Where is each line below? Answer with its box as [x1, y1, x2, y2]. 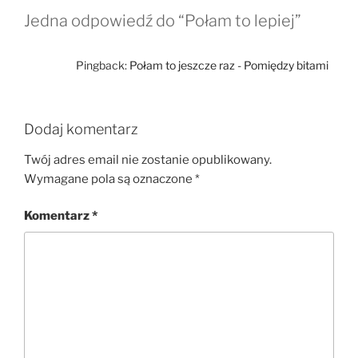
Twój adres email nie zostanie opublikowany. [24, 152, 272, 167]
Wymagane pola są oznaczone [24, 171, 195, 186]
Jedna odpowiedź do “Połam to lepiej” [24, 11, 301, 31]
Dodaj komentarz [24, 121, 138, 138]
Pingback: [76, 58, 129, 73]
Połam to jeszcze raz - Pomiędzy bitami [129, 58, 328, 73]
